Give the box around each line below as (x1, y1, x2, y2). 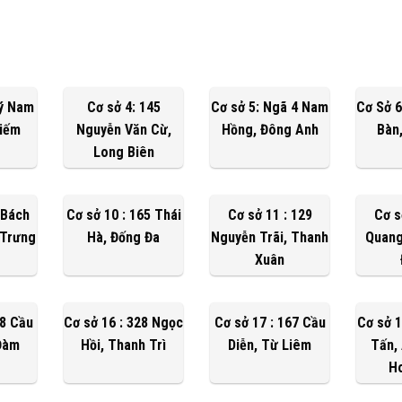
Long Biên (92, 143, 154, 161)
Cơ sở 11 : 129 (227, 205, 312, 223)
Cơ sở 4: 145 (86, 98, 161, 116)
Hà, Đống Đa (87, 228, 160, 246)
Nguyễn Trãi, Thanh (211, 228, 328, 246)
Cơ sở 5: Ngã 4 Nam (211, 98, 328, 116)
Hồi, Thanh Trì (81, 336, 166, 354)
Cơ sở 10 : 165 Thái (66, 205, 181, 223)
